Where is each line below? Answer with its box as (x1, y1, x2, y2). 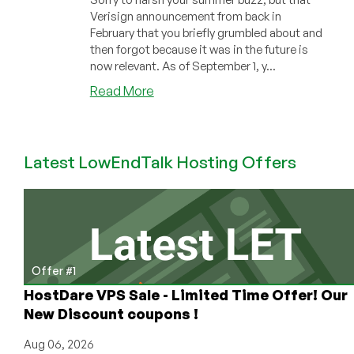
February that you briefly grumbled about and (89, 24, 322, 40)
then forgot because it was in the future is (89, 41, 308, 57)
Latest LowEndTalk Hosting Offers (24, 151, 296, 172)
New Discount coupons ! (24, 304, 198, 322)
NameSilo (153, 203, 210, 220)
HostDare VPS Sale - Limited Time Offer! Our (24, 285, 348, 303)
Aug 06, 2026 (24, 337, 94, 351)
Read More (89, 82, 154, 99)
